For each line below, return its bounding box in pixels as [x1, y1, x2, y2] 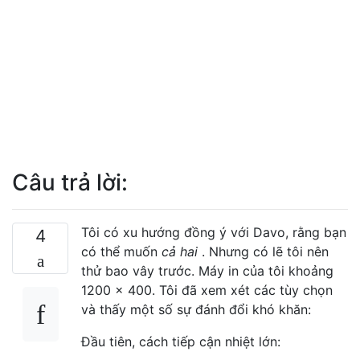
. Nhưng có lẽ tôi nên [198, 243, 329, 260]
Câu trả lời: [12, 168, 128, 196]
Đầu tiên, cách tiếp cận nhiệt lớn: [81, 333, 280, 350]
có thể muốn [81, 243, 162, 260]
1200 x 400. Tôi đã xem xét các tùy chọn [81, 281, 333, 298]
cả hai [162, 243, 198, 260]
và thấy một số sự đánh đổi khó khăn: [81, 301, 311, 317]
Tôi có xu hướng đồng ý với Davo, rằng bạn [81, 223, 346, 240]
